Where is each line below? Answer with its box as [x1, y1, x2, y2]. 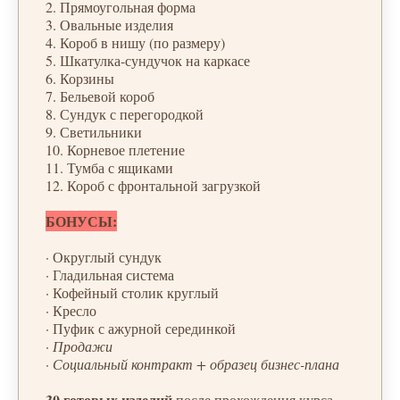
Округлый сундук [53, 247, 162, 267]
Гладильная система [53, 265, 174, 285]
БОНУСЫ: [46, 211, 117, 232]
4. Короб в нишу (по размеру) [46, 33, 225, 53]
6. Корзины [46, 69, 114, 88]
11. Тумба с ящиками [46, 158, 173, 178]
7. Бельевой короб [46, 87, 154, 106]
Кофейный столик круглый [53, 283, 219, 303]
